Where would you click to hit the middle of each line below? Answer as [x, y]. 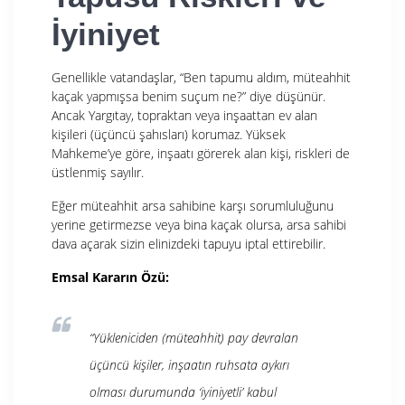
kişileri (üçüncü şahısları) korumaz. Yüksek [169, 134]
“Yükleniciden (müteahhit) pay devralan [194, 337]
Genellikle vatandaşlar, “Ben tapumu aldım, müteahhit [201, 77]
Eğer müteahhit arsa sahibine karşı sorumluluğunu [193, 205]
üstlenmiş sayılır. [98, 172]
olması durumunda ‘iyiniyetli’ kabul [183, 391]
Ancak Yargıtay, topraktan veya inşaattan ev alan [184, 115]
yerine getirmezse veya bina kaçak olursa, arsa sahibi [199, 224]
